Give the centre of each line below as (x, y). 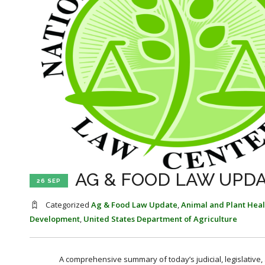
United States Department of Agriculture (160, 219)
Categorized (67, 205)
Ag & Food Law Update (134, 205)
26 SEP (49, 181)
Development (55, 219)
